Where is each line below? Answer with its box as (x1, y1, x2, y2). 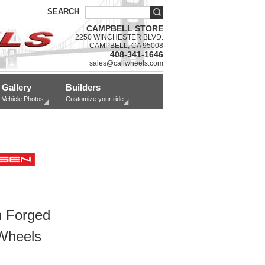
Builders (66, 82, 101, 92)
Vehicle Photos (2, 95, 44, 102)
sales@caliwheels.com (89, 59, 163, 67)
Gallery (2, 82, 31, 92)
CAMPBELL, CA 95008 (89, 41, 163, 50)
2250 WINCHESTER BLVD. (75, 33, 163, 41)
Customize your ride (66, 95, 124, 102)
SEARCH (47, 7, 79, 16)
